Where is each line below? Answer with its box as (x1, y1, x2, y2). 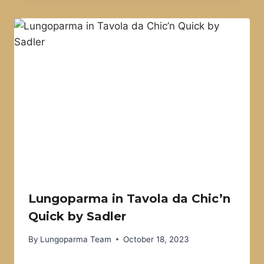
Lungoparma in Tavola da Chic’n (28, 192, 230, 206)
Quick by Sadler (28, 209, 126, 224)
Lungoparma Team (40, 234, 112, 244)
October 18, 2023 (123, 234, 190, 244)
